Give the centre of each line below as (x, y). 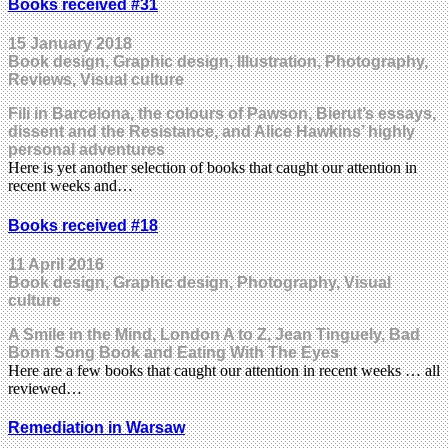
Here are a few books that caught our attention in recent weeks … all (224, 370)
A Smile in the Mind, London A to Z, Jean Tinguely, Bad (214, 334)
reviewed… (45, 388)
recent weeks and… (70, 186)
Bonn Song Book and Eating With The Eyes (173, 352)
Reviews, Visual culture (96, 80)
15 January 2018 (70, 44)
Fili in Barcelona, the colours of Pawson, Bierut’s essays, (222, 114)
